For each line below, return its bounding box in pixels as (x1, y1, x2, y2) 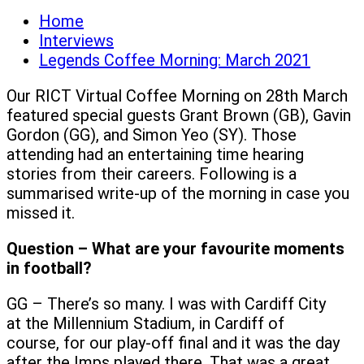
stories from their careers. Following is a (6, 163, 297, 184)
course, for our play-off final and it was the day (6, 332, 340, 353)
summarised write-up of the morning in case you (6, 183, 349, 203)
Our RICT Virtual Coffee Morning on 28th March (6, 85, 348, 106)
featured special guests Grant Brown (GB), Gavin (6, 105, 351, 125)
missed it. (6, 202, 75, 223)
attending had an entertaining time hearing (6, 144, 304, 164)
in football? (6, 258, 92, 278)
